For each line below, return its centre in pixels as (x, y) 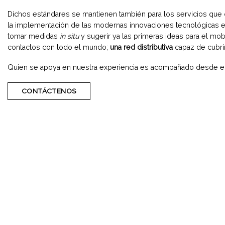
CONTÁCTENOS (49, 91)
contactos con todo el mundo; (59, 47)
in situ (69, 36)
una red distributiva (141, 47)
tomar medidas (34, 36)
